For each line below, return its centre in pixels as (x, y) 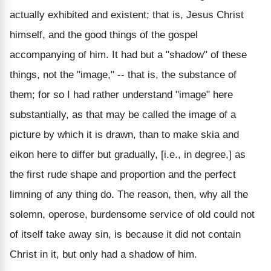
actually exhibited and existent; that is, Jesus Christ (127, 15)
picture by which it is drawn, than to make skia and (124, 134)
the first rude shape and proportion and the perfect (123, 174)
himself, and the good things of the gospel (104, 34)
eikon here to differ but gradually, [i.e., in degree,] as (128, 154)
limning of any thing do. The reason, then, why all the (129, 194)
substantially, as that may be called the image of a (123, 114)
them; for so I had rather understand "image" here (121, 94)
